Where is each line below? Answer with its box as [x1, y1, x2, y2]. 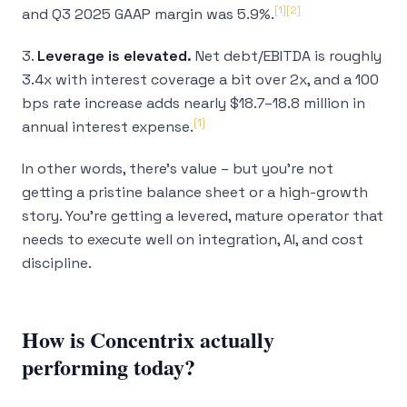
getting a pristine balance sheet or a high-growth [22, 183, 368, 202]
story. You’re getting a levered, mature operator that [22, 206, 383, 225]
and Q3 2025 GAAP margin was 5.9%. [22, 5, 274, 24]
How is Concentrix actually [22, 323, 274, 355]
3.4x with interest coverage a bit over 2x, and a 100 [22, 70, 379, 89]
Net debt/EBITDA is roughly [192, 46, 382, 65]
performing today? [22, 351, 195, 382]
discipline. [22, 253, 92, 273]
